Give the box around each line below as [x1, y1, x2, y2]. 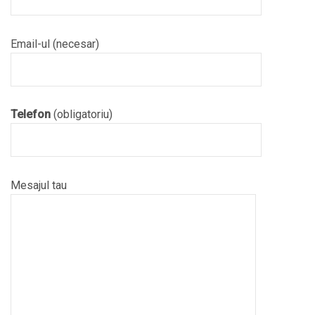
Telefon [11, 108, 51, 122]
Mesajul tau [11, 178, 67, 192]
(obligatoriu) [51, 108, 112, 122]
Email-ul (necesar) [11, 37, 99, 51]
